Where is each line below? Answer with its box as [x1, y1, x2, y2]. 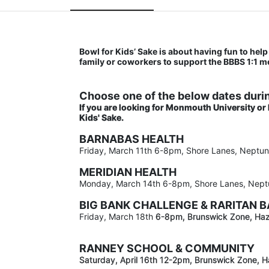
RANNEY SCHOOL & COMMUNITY [79, 241, 255, 255]
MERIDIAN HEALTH [79, 165, 177, 178]
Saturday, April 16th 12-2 [79, 254, 177, 265]
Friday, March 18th [79, 211, 156, 222]
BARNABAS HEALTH [79, 132, 184, 145]
